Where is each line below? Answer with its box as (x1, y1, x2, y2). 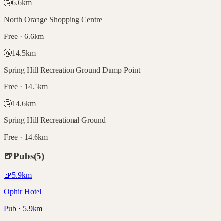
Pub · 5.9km (4, 204, 42, 213)
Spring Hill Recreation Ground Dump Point (4, 65, 140, 74)
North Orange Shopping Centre (4, 15, 102, 24)
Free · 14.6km (4, 132, 48, 141)
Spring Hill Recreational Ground (4, 115, 106, 124)
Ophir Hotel (4, 187, 41, 196)
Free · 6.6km (4, 32, 44, 40)
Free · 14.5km (4, 82, 48, 91)
